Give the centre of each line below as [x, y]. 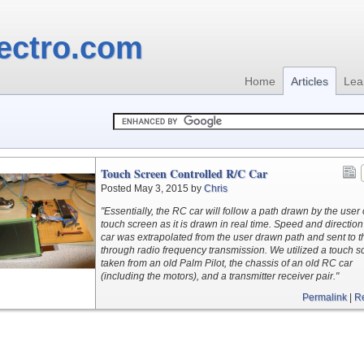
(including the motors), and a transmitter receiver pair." [220, 276]
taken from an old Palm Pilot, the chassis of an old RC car [227, 263]
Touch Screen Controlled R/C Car [184, 173]
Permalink [325, 297]
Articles [310, 81]
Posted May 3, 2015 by [152, 188]
